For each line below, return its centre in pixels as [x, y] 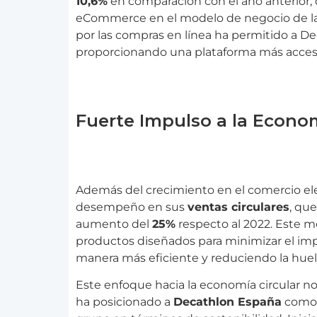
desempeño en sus [132, 207]
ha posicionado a [125, 302]
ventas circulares [238, 207]
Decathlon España [227, 302]
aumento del [114, 224]
